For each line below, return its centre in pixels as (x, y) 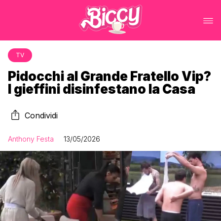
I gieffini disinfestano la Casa (102, 89)
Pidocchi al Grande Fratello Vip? (110, 76)
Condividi (41, 115)
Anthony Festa (31, 139)
